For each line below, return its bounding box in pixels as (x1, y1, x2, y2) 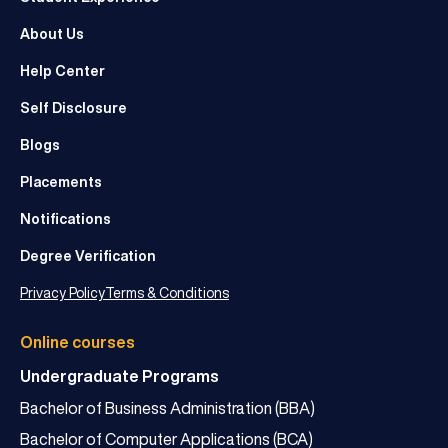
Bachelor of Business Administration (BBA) (20, 399, 315, 416)
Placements (20, 174, 102, 189)
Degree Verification (20, 248, 156, 263)
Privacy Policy (20, 285, 105, 300)
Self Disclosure (20, 100, 127, 115)
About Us (20, 26, 84, 41)
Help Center (20, 63, 105, 78)
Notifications (20, 211, 111, 226)
